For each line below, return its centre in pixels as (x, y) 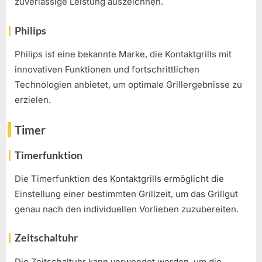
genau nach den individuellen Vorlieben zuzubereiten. (127, 209)
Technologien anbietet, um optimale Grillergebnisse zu (128, 85)
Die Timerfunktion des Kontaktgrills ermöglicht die (119, 178)
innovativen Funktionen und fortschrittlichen (107, 70)
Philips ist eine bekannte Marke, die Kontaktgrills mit (123, 54)
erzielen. (33, 100)
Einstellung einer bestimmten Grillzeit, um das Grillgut (126, 194)
